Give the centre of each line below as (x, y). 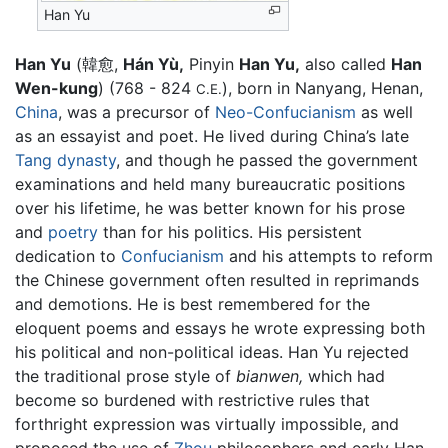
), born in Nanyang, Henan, (322, 87)
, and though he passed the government (267, 159)
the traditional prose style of (125, 375)
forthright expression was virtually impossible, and (207, 423)
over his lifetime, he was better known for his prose (210, 207)
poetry (73, 231)
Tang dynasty (65, 159)
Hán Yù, (153, 63)
